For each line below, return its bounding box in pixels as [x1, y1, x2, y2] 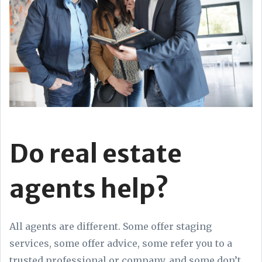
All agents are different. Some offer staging [9, 220, 212, 232]
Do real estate [9, 137, 182, 170]
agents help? [9, 172, 169, 205]
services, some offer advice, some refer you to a [9, 237, 232, 249]
